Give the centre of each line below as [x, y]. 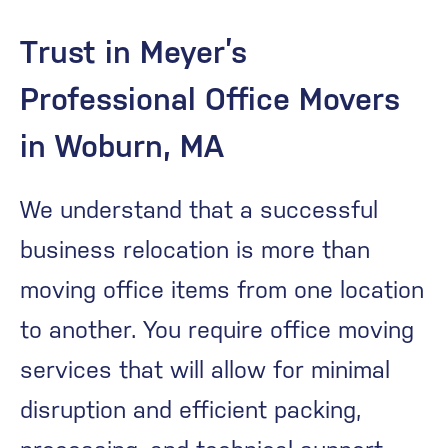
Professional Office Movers [210, 99]
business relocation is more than [195, 250]
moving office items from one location [222, 290]
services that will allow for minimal [205, 370]
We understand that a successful [199, 210]
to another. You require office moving [217, 330]
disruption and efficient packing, [190, 410]
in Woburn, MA [122, 146]
